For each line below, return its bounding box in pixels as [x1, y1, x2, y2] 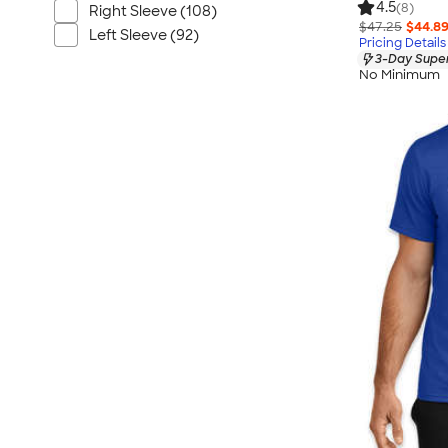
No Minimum [359, 66, 440, 84]
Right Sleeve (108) [89, 2, 217, 20]
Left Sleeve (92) [89, 26, 199, 44]
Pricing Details [359, 34, 446, 51]
